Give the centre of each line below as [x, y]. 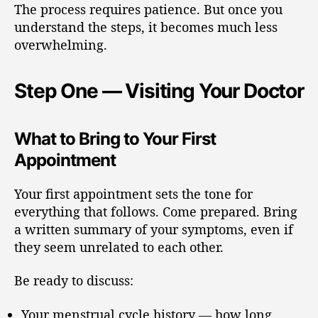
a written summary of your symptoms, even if [154, 229]
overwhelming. [61, 44]
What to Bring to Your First [115, 138]
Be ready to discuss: [74, 280]
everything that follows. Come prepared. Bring [156, 211]
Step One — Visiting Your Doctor [159, 91]
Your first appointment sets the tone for [133, 193]
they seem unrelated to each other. [119, 247]
